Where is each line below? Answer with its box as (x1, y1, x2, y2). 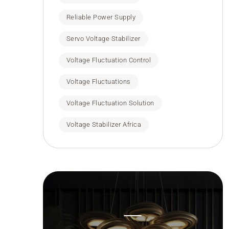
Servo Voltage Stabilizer (66, 35, 141, 42)
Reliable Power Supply (66, 13, 136, 21)
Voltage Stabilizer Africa (66, 121, 142, 128)
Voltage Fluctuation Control (66, 56, 151, 64)
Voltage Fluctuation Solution (66, 99, 154, 107)
